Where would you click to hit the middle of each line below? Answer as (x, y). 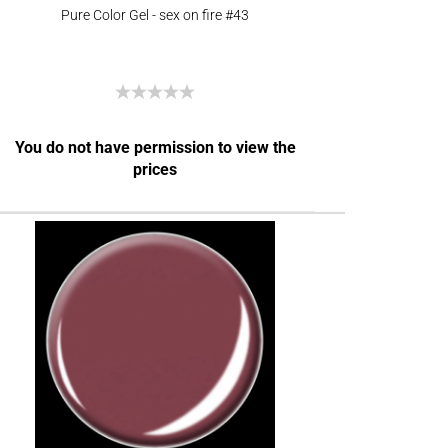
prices (155, 169)
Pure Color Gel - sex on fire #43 (154, 15)
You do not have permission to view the (155, 147)
